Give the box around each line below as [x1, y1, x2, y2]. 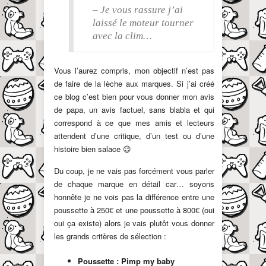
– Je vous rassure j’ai [93, 4, 185, 16]
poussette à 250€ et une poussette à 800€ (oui [54, 204, 214, 216]
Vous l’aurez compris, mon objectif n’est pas [54, 65, 214, 77]
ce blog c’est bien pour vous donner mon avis [54, 91, 214, 103]
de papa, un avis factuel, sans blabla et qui [54, 104, 214, 116]
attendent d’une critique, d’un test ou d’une [54, 130, 214, 142]
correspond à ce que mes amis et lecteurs [54, 117, 214, 129]
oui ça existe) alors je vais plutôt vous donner [54, 217, 214, 229]
